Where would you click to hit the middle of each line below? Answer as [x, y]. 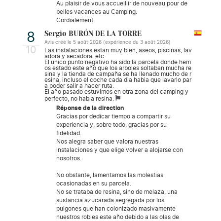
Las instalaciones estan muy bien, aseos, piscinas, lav [118, 50]
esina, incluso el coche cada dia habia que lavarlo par [118, 80]
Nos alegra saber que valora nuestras [107, 141]
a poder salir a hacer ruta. [79, 86]
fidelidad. [69, 133]
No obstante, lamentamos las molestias [110, 175]
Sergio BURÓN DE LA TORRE [93, 34]
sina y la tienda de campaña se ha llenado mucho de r [118, 74]
